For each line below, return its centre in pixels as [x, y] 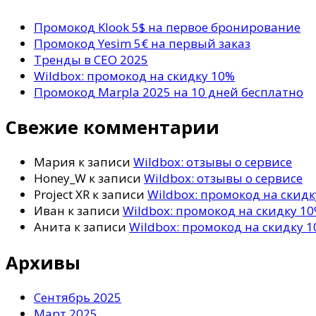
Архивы [43, 262]
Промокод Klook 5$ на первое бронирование [167, 28]
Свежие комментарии [113, 127]
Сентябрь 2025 [78, 297]
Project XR [62, 195]
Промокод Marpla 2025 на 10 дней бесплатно [169, 92]
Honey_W [60, 178]
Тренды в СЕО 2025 [91, 60]
